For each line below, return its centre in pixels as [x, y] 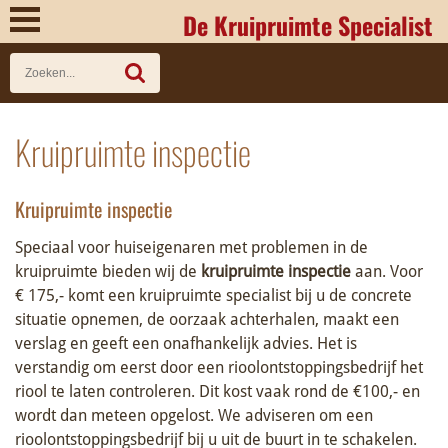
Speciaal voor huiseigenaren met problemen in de [191, 247]
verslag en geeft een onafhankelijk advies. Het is [186, 343]
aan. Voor [387, 271]
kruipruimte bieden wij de [108, 271]
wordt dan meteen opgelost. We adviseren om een [194, 415]
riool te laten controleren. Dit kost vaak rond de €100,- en [217, 391]
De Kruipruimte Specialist [308, 25]
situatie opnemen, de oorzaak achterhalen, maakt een [207, 319]
